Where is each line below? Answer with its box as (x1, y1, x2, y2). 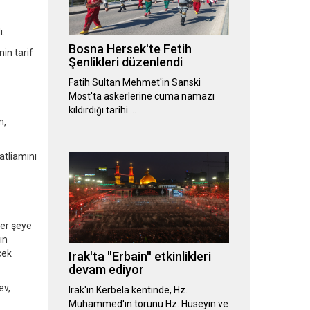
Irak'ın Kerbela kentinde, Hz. (68, 284, 188, 296)
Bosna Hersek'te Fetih (68, 42, 192, 57)
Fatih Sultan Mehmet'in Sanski (68, 77, 201, 89)
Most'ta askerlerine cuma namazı (68, 91, 215, 102)
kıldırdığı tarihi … (68, 104, 136, 116)
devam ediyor (68, 262, 144, 277)
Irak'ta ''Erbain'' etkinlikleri (68, 249, 211, 264)
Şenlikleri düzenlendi (68, 55, 183, 70)
